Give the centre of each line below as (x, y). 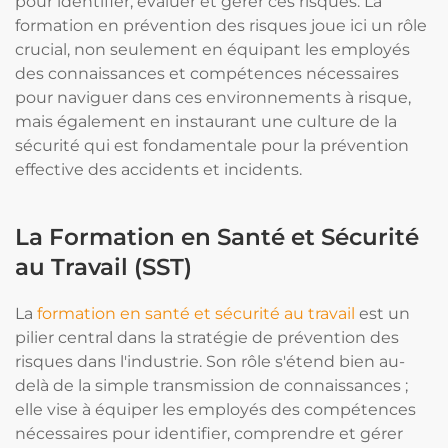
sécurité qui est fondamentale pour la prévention (212, 145)
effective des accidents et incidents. (158, 169)
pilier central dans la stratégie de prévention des (207, 337)
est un (382, 313)
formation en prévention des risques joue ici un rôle (221, 25)
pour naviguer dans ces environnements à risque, (213, 97)
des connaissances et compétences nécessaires (207, 73)
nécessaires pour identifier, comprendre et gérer (209, 433)
